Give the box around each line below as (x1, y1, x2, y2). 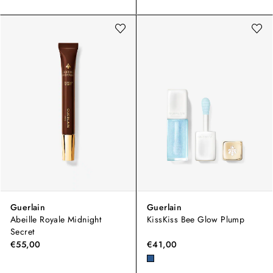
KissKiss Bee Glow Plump (147, 213, 245, 225)
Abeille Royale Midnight (10, 213, 102, 225)
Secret (10, 225, 35, 238)
